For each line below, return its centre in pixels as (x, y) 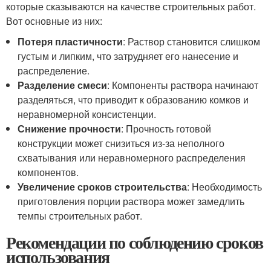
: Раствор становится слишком (192, 41)
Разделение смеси (63, 85)
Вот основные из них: (54, 21)
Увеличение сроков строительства (103, 187)
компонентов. (48, 172)
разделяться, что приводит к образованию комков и (133, 100)
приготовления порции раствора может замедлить (131, 201)
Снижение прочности (70, 129)
